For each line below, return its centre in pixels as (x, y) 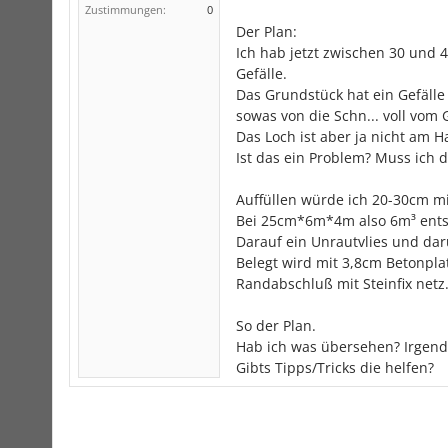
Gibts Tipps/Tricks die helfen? (335, 367)
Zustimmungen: (125, 9)
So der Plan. (276, 325)
